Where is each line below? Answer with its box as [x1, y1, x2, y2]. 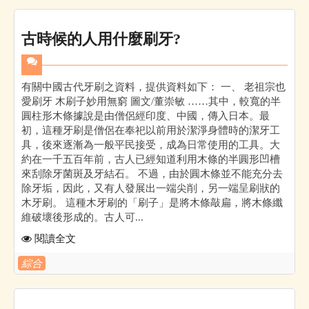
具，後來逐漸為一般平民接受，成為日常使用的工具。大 [21, 139, 280, 150]
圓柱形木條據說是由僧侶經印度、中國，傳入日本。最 [21, 110, 270, 121]
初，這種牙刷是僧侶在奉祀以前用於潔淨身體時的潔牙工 [21, 124, 280, 135]
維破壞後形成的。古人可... [21, 211, 143, 222]
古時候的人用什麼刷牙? [21, 30, 181, 47]
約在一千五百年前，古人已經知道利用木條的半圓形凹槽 [21, 153, 280, 164]
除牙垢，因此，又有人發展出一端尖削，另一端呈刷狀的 [21, 182, 280, 193]
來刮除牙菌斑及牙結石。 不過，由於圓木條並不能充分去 [21, 168, 283, 179]
